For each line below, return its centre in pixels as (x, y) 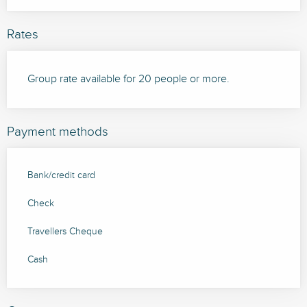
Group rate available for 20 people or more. (128, 79)
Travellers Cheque (65, 232)
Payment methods (58, 132)
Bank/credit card (61, 176)
